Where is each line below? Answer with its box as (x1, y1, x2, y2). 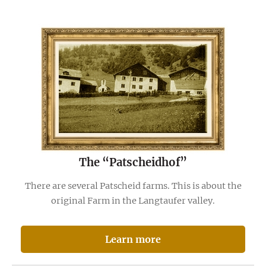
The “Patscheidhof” (79, 155, 187, 169)
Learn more (105, 233, 161, 245)
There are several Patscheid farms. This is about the (24, 180, 242, 192)
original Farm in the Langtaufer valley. (51, 195, 215, 207)
